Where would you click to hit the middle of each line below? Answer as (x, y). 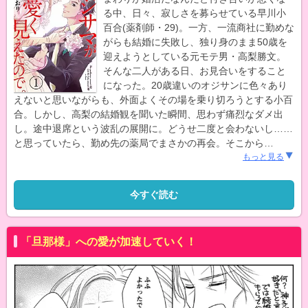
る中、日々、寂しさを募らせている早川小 (195, 13)
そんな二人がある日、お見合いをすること (195, 70)
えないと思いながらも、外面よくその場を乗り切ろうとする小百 (153, 99)
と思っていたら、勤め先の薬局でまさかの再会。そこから (139, 143)
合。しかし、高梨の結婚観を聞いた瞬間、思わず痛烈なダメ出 (148, 114)
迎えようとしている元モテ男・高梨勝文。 (195, 56)
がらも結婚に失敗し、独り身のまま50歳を (195, 42)
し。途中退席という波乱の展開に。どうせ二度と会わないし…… (153, 128)
